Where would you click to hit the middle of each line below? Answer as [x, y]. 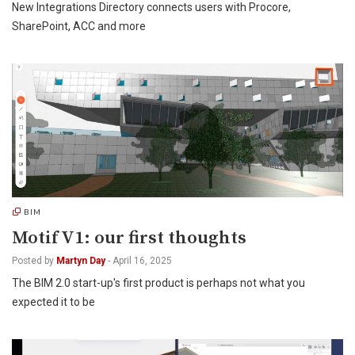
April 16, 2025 [142, 261]
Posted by [33, 261]
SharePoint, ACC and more [79, 26]
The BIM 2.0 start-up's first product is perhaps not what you [158, 283]
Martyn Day [81, 261]
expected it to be [53, 302]
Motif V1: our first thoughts [129, 238]
